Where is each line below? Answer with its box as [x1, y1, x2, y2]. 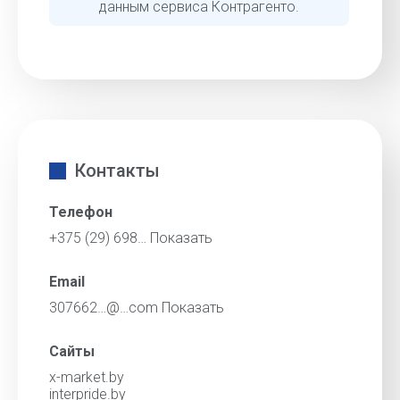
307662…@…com [49, 299, 162, 316]
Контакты [75, 160, 160, 181]
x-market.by [49, 369, 124, 386]
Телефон [49, 204, 112, 221]
